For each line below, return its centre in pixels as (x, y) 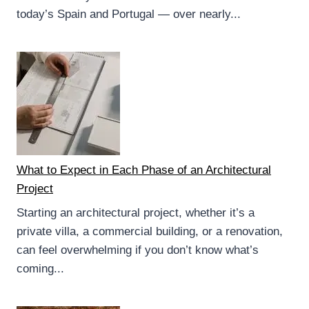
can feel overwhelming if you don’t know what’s (138, 250)
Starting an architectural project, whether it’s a (136, 213)
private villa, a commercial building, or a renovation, (150, 232)
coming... (40, 269)
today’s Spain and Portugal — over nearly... (129, 14)
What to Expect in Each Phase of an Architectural (144, 170)
